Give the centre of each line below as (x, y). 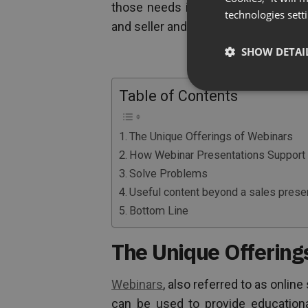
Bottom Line (159, 211)
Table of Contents (178, 96)
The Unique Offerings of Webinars (211, 137)
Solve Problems (169, 174)
